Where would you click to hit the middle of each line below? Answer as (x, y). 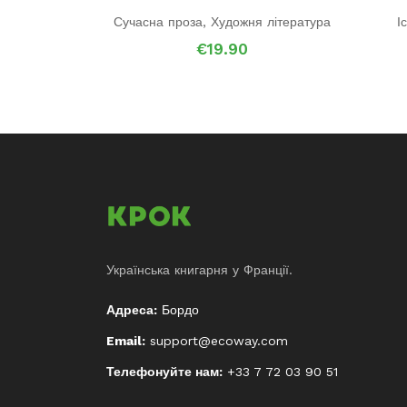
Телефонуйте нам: (164, 371)
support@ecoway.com (217, 340)
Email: (126, 340)
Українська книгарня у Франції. (199, 269)
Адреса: (132, 309)
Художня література (271, 22)
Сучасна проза (158, 22)
